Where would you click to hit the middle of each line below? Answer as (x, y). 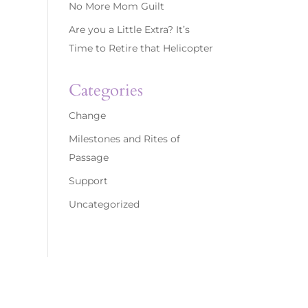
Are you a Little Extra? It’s (129, 30)
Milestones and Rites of (124, 139)
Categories (106, 91)
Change (87, 116)
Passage (88, 158)
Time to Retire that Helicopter (141, 48)
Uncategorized (104, 205)
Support (88, 181)
